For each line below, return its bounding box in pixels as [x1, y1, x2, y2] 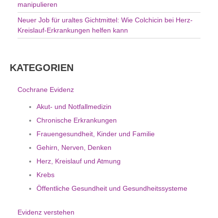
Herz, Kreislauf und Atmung [36, 157, 121, 165]
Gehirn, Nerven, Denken [36, 143, 111, 151]
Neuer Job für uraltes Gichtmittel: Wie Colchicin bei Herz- [18, 16, 193, 24]
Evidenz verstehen [18, 208, 74, 216]
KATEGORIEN [10, 62, 73, 73]
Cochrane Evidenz [18, 85, 74, 93]
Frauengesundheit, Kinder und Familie [36, 129, 155, 138]
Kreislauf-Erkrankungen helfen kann [18, 26, 128, 35]
